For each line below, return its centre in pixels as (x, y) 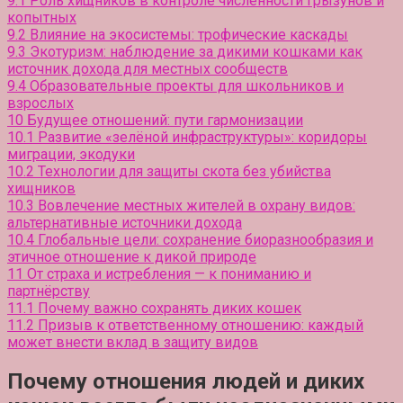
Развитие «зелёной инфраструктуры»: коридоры (202, 137)
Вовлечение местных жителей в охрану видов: (197, 205)
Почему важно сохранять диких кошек (170, 308)
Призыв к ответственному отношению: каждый (201, 325)
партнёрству (49, 291)
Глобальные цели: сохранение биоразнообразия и (206, 239)
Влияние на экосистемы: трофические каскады (189, 34)
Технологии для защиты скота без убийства (184, 171)
